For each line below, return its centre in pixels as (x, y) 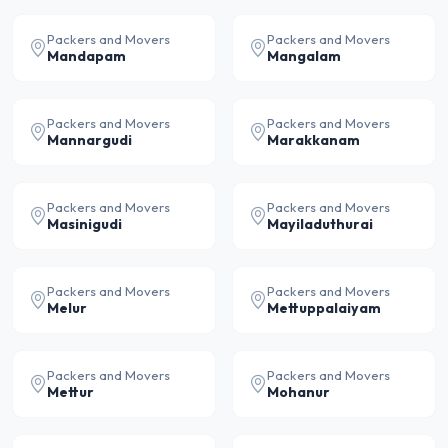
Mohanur (298, 392)
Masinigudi (84, 224)
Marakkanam (313, 140)
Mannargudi (89, 140)
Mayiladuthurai (320, 224)
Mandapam (86, 56)
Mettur (70, 392)
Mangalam (304, 56)
